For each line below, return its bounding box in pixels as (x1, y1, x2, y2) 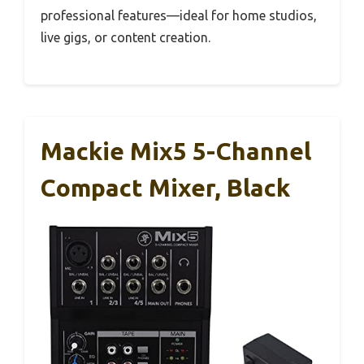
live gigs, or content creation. (41, 29, 210, 45)
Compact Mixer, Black (41, 173, 290, 201)
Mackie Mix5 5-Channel (41, 136, 311, 165)
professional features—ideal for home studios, (41, 7, 317, 23)
